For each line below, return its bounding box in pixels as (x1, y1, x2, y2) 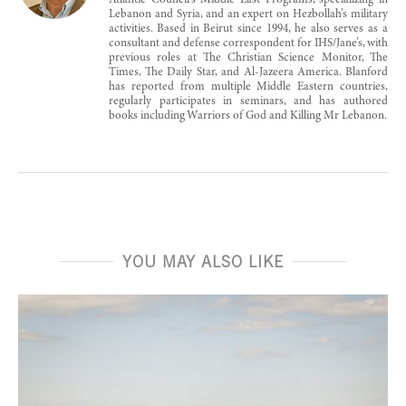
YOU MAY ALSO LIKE (122, 251, 284, 271)
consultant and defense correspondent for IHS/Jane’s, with (109, 37, 388, 50)
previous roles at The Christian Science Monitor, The (109, 52, 388, 64)
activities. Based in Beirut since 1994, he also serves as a (109, 23, 388, 35)
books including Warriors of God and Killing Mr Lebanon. (109, 110, 387, 122)
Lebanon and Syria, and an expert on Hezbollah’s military (109, 8, 388, 21)
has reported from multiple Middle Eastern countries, (109, 81, 388, 93)
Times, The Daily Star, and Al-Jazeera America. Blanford (109, 66, 388, 79)
